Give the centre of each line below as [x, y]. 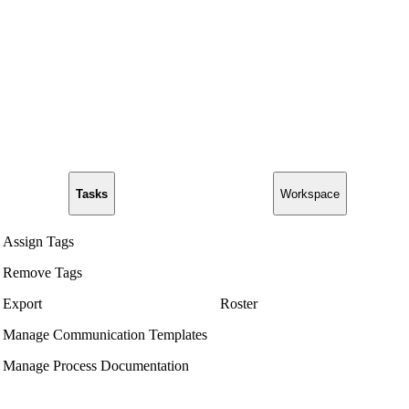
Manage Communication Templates [105, 335]
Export [22, 304]
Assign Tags [38, 242]
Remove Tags [42, 273]
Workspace [309, 194]
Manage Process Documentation [96, 366]
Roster [239, 304]
